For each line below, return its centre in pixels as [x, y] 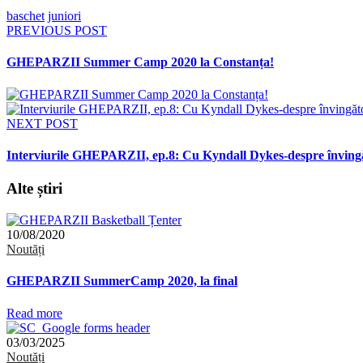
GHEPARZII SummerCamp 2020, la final [122, 281]
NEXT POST [42, 123]
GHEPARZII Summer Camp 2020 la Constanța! [140, 62]
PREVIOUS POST [57, 31]
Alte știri [34, 189]
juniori [64, 16]
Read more [34, 313]
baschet [26, 16]
